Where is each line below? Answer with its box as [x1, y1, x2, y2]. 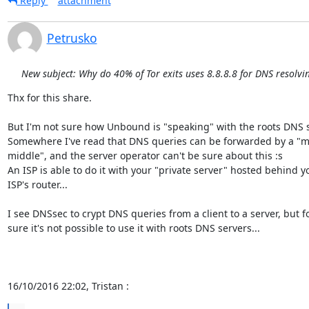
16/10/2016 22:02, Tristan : [7, 279, 129, 292]
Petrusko [46, 30, 97, 46]
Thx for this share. [7, 91, 92, 104]
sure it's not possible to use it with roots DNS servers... [7, 221, 260, 235]
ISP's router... [7, 178, 68, 191]
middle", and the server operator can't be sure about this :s [7, 149, 283, 162]
